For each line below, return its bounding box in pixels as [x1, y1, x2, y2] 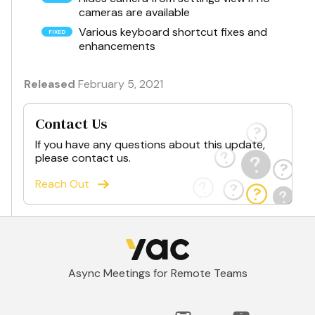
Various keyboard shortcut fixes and [78, 25, 267, 39]
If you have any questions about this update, [35, 137, 265, 152]
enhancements [78, 39, 155, 53]
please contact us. [35, 150, 131, 165]
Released [24, 77, 75, 91]
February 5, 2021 [78, 77, 163, 91]
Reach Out [35, 176, 89, 191]
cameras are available [78, 5, 190, 20]
